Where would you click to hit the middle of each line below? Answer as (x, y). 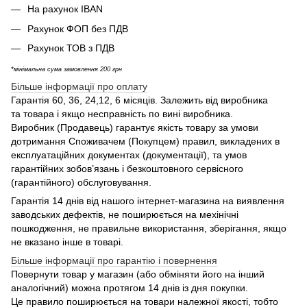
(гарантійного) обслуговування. (81, 182)
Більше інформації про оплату (79, 86)
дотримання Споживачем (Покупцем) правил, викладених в (145, 141)
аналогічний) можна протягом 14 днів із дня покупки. (131, 287)
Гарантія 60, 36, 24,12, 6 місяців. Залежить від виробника (139, 100)
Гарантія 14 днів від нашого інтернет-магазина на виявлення (148, 200)
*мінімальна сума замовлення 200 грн (66, 69)
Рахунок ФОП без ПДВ (78, 28)
